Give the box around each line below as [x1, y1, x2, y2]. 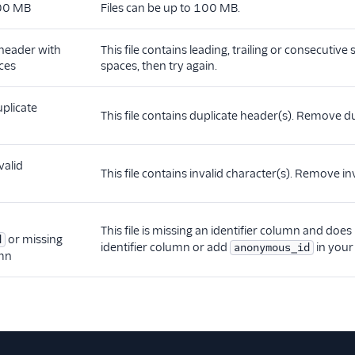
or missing [6, 232, 63, 246]
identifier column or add [101, 240, 230, 254]
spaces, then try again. [101, 59, 217, 73]
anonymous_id [234, 241, 310, 254]
